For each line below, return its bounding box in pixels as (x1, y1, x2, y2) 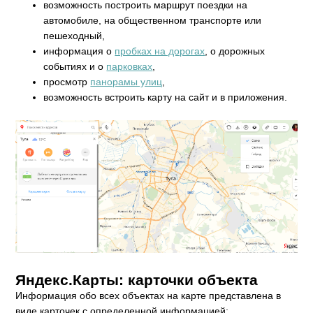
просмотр (43, 75, 91, 87)
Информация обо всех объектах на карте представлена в (15, 290, 282, 302)
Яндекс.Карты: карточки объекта (15, 272, 259, 289)
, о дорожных (205, 45, 265, 57)
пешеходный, (43, 29, 105, 41)
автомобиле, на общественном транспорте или (43, 14, 262, 26)
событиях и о (43, 60, 107, 72)
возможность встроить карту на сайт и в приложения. (43, 91, 288, 103)
